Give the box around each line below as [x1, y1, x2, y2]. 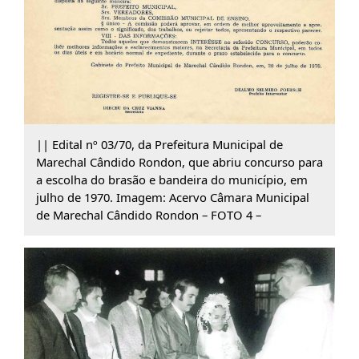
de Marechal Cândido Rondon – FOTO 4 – [35, 207, 261, 224]
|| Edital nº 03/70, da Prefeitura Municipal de [35, 136, 283, 153]
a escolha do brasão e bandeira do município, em [35, 171, 308, 188]
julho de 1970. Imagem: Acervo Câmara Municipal [35, 189, 309, 206]
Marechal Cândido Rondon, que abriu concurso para [35, 154, 323, 171]
